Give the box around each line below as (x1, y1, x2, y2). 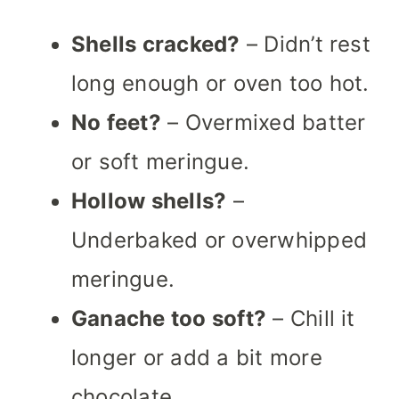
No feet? (71, 110, 161, 136)
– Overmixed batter (160, 110, 366, 136)
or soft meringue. (71, 149, 250, 175)
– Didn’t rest (240, 31, 370, 58)
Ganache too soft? (71, 305, 267, 332)
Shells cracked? (71, 31, 240, 58)
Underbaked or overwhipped (71, 227, 367, 254)
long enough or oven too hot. (71, 70, 370, 97)
